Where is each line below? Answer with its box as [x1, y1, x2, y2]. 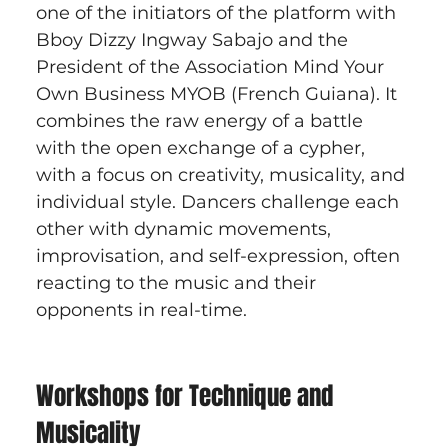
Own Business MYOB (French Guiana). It [35, 83, 402, 106]
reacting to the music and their [35, 272, 321, 295]
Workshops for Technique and [35, 378, 339, 415]
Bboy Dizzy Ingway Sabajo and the [35, 29, 353, 52]
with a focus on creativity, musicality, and [35, 164, 410, 187]
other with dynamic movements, [35, 218, 336, 241]
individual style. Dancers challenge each [35, 191, 404, 214]
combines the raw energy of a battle [35, 110, 368, 133]
